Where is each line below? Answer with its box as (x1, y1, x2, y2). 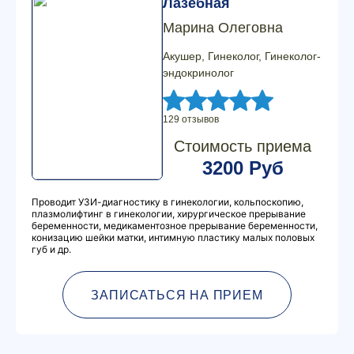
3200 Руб (201, 157, 284, 179)
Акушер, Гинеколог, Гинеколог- (163, 50, 321, 62)
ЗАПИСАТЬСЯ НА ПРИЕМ (91, 288, 263, 302)
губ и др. (32, 243, 71, 255)
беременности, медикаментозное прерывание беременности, (32, 220, 318, 232)
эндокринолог (163, 66, 234, 79)
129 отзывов (163, 114, 219, 125)
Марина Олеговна (163, 20, 283, 36)
